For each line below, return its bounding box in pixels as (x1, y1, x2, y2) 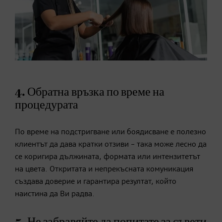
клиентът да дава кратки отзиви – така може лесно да (15, 140, 207, 149)
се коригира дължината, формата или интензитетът (15, 153, 200, 161)
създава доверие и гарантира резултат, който (15, 177, 176, 186)
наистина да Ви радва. (15, 190, 95, 198)
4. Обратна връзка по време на (15, 86, 165, 98)
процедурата (15, 99, 78, 111)
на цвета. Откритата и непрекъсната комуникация (15, 165, 193, 173)
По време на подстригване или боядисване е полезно (15, 128, 206, 136)
